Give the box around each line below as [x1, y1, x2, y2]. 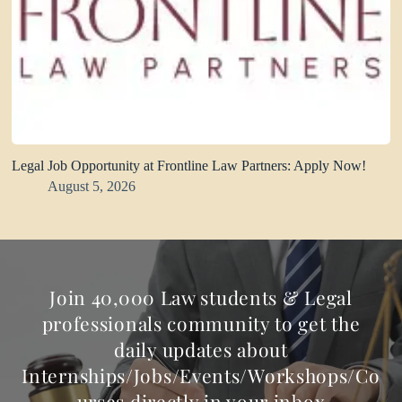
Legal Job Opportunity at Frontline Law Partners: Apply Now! [12, 157, 367, 173]
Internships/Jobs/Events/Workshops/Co [22, 362, 380, 388]
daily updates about [114, 336, 288, 362]
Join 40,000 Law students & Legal [49, 284, 353, 310]
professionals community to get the [41, 310, 361, 336]
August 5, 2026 [48, 178, 136, 194]
